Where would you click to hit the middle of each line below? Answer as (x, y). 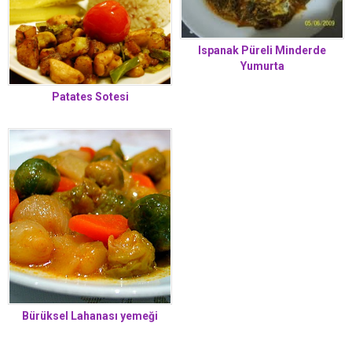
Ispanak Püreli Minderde (262, 50)
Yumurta (262, 66)
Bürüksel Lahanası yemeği (90, 316)
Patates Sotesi (90, 96)
